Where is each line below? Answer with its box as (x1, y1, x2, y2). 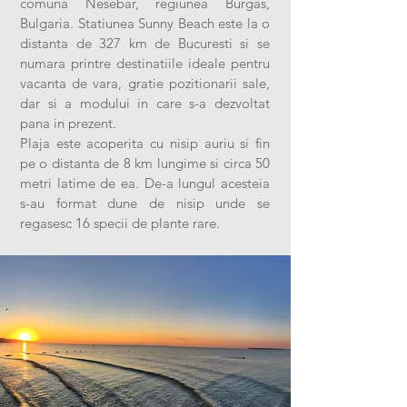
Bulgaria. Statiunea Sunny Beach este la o (20, 15, 270, 32)
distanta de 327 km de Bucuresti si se (20, 35, 270, 52)
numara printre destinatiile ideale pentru (20, 55, 270, 72)
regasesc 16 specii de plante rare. (20, 214, 220, 232)
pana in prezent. (20, 114, 116, 132)
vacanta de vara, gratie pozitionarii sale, (20, 74, 270, 92)
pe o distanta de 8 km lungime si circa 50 (20, 154, 270, 172)
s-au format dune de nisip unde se (20, 194, 270, 212)
